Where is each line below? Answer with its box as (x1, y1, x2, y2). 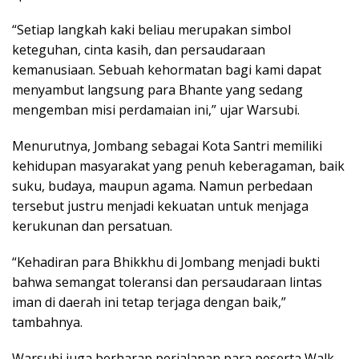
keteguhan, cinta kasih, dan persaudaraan (12, 41, 265, 59)
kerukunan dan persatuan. (12, 217, 172, 236)
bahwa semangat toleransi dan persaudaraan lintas (12, 273, 322, 292)
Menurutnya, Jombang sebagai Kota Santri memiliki (12, 137, 322, 155)
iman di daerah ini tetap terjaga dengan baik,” (12, 293, 286, 312)
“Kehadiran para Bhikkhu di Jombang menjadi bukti (12, 253, 320, 272)
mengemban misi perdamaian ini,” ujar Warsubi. (12, 101, 300, 119)
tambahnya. (12, 313, 83, 332)
